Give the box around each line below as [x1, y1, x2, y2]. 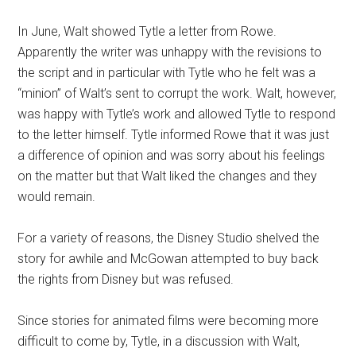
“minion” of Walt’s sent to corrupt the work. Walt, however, [17, 86, 337, 101]
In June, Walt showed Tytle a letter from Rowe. [17, 24, 277, 39]
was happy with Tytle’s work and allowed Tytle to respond [17, 106, 336, 122]
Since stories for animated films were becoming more [17, 313, 319, 328]
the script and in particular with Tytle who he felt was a [17, 65, 316, 80]
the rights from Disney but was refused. [17, 272, 234, 287]
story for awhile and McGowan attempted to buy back [17, 251, 319, 266]
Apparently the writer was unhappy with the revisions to [17, 44, 323, 60]
